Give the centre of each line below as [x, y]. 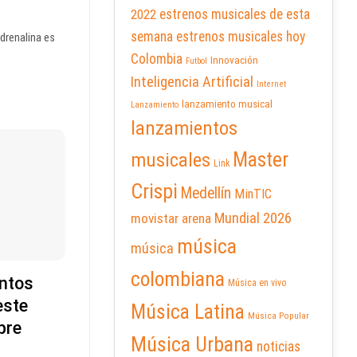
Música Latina [188, 312]
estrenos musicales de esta [235, 15]
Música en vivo [257, 283]
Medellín [206, 194]
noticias [279, 347]
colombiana [178, 279]
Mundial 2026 [253, 219]
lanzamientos [184, 129]
